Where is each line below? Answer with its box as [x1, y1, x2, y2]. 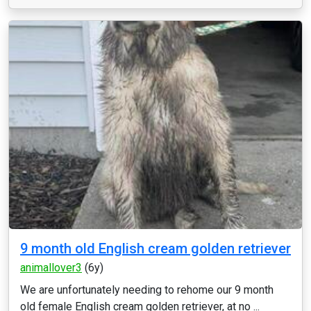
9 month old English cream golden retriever [20, 240, 291, 257]
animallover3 [20, 261, 82, 274]
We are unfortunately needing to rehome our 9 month [20, 283, 274, 296]
